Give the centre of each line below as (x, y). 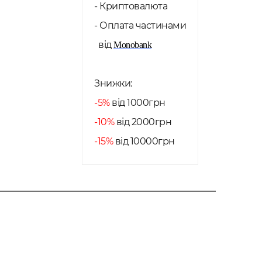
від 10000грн (144, 141)
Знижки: (113, 83)
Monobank (132, 45)
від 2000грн (143, 122)
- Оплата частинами (140, 25)
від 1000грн (137, 103)
